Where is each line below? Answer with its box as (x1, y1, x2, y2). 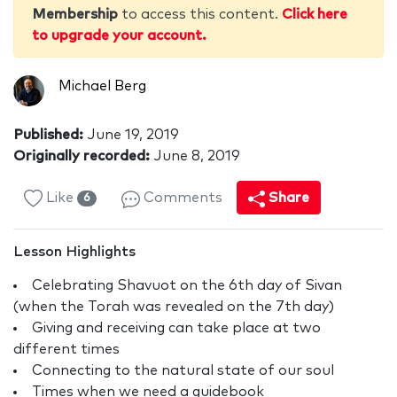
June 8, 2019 (150, 149, 240, 164)
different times (13, 342, 120, 357)
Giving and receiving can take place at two (32, 321, 321, 336)
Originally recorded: (13, 149, 150, 164)
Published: (13, 128, 83, 143)
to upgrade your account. (32, 28, 206, 43)
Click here (282, 7, 347, 22)
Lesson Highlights (13, 245, 136, 260)
